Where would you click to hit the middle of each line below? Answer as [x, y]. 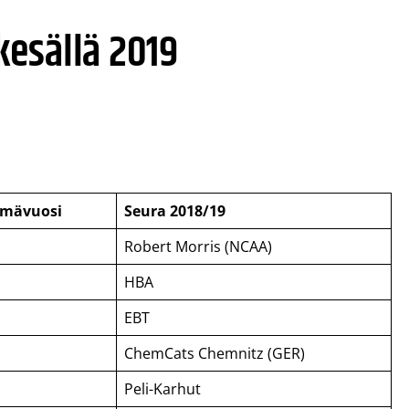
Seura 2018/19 [175, 210]
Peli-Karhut [163, 388]
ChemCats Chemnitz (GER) [215, 353]
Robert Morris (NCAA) [199, 246]
